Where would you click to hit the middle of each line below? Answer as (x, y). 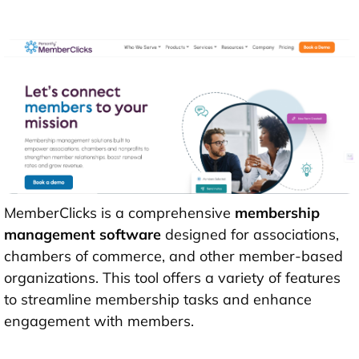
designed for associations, (250, 234)
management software (83, 234)
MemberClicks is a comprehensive (119, 212)
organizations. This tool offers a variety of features (172, 277)
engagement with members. (99, 321)
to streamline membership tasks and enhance (158, 299)
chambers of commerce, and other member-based (173, 256)
